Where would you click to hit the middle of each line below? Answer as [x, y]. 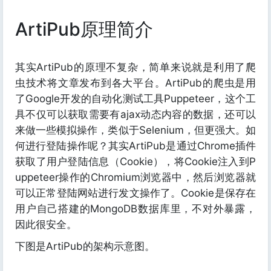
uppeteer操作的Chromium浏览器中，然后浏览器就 [135, 177]
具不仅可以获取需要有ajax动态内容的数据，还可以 [135, 114]
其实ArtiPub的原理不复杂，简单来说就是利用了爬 [135, 67]
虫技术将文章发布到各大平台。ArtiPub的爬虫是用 [135, 83]
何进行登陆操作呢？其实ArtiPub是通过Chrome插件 [135, 145]
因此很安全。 [46, 224]
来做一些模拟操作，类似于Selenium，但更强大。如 [135, 130]
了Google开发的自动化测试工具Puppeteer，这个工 [135, 98]
